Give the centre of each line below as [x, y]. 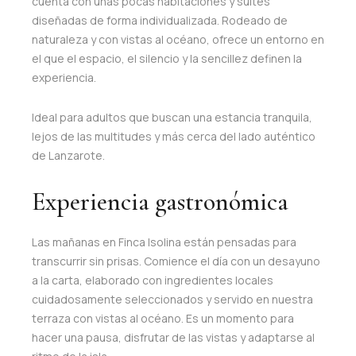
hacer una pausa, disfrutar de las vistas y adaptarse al [173, 337]
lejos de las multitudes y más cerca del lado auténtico [174, 136]
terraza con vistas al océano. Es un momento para [163, 318]
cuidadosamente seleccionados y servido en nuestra [172, 299]
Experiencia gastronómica [160, 201]
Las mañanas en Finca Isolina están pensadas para [164, 242]
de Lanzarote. [68, 155]
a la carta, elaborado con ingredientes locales [153, 280]
